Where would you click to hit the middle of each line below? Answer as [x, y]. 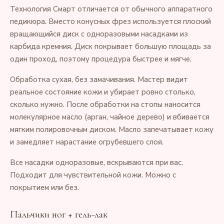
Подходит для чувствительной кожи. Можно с [93, 175]
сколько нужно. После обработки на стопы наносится [105, 104]
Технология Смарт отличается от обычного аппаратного [111, 9]
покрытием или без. [44, 187]
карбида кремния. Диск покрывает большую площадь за [110, 46]
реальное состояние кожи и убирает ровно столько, [103, 92]
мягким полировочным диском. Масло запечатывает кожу [112, 129]
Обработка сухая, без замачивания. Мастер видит [99, 79]
